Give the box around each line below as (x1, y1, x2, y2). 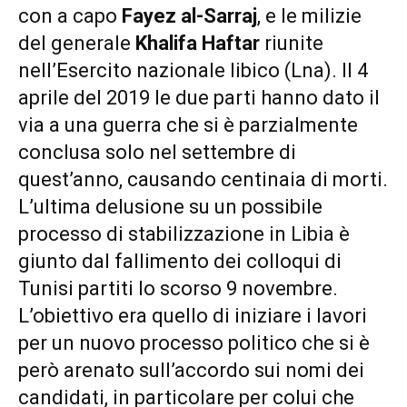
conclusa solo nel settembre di (18, 140, 296, 164)
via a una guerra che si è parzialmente (18, 113, 358, 136)
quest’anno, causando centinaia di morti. (18, 167, 388, 191)
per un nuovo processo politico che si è (18, 331, 370, 354)
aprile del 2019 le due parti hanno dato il (18, 85, 380, 109)
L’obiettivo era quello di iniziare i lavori (18, 303, 367, 327)
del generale (18, 31, 135, 55)
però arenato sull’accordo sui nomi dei (18, 358, 364, 382)
